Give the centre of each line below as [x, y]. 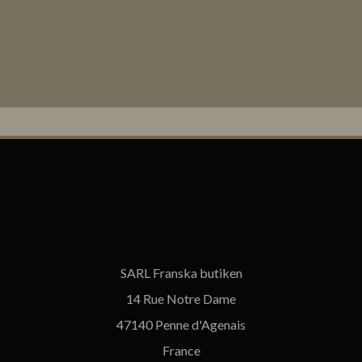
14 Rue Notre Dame [181, 299]
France [181, 351]
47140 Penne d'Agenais [181, 325]
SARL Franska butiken [181, 273]
